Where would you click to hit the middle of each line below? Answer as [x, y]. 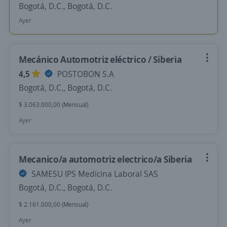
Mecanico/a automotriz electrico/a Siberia [105, 159]
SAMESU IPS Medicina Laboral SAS [94, 174]
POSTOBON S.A [85, 74]
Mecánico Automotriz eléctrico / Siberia [100, 59]
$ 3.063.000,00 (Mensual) [53, 105]
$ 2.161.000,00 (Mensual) [53, 204]
